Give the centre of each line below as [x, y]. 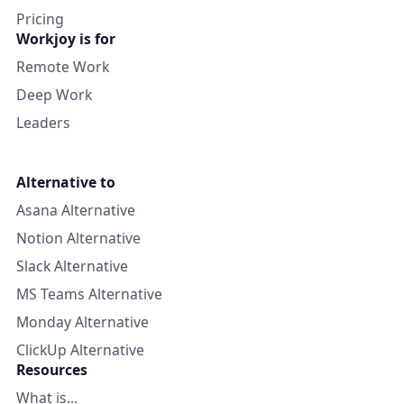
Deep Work [54, 95]
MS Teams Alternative [89, 294]
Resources [52, 370]
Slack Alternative [72, 266]
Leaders [43, 123]
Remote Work [63, 67]
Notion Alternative [78, 239]
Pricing [40, 19]
